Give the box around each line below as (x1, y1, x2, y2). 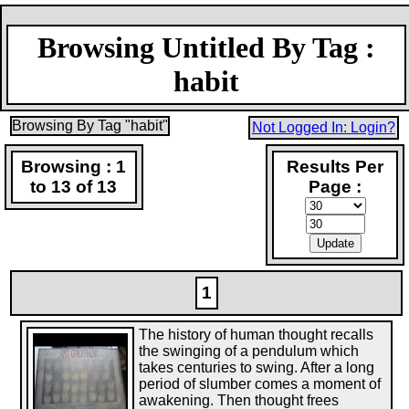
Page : (309, 177, 362, 196)
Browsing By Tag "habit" (12, 118, 169, 133)
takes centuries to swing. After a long (139, 360, 375, 375)
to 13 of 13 (30, 177, 118, 196)
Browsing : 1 (21, 157, 127, 176)
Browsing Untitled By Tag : (37, 31, 375, 64)
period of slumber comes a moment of (139, 376, 382, 392)
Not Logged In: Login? (251, 120, 395, 135)
